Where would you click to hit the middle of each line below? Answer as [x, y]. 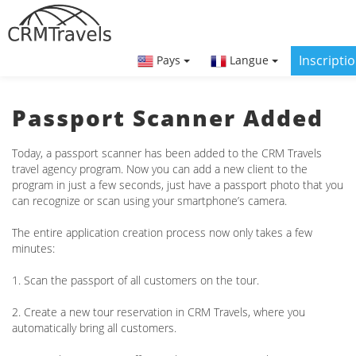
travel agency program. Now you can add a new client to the [160, 169]
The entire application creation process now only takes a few [162, 232]
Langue [249, 60]
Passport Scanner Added [168, 118]
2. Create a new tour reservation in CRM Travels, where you [159, 312]
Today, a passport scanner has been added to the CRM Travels [167, 153]
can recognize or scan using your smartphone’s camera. [149, 201]
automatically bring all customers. [94, 328]
